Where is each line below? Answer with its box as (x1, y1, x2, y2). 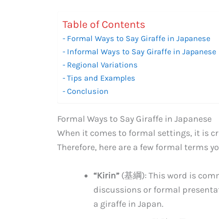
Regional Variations (67, 60, 138, 69)
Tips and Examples (67, 73, 136, 83)
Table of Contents (63, 18, 145, 30)
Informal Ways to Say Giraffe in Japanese (67, 46, 217, 56)
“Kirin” (93, 170, 119, 181)
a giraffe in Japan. (93, 198, 163, 209)
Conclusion (67, 86, 109, 96)
